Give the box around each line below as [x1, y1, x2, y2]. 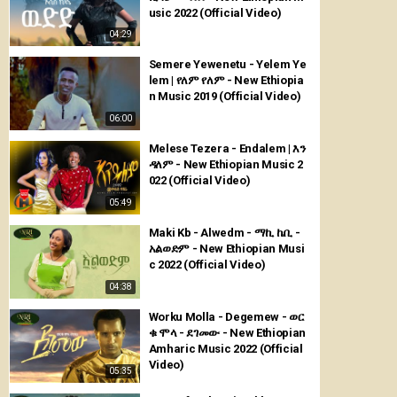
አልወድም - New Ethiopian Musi [148, 241, 305, 255]
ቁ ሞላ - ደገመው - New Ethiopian [148, 325, 306, 339]
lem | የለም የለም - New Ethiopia [148, 74, 228, 88]
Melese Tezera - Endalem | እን [148, 142, 306, 156]
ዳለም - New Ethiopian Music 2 [148, 158, 303, 172]
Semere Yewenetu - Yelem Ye [148, 58, 307, 72]
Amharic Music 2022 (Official [148, 341, 303, 355]
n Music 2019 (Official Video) [148, 90, 301, 104]
